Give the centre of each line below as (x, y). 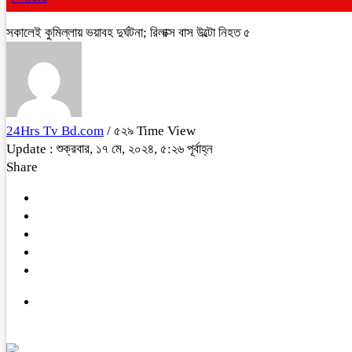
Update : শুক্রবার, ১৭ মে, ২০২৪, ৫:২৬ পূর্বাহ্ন (110, 149)
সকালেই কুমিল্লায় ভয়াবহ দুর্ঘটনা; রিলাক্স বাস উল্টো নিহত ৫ (128, 33)
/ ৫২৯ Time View (151, 131)
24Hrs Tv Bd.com (55, 131)
